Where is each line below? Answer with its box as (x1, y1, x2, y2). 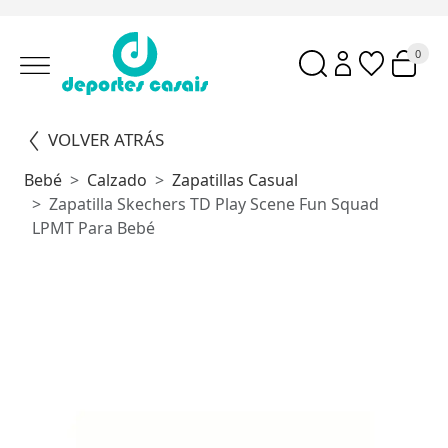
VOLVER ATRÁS (48, 127, 164, 151)
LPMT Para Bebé (32, 216, 155, 239)
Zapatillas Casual (172, 168, 298, 191)
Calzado (87, 168, 147, 191)
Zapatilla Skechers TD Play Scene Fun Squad (49, 192, 379, 215)
